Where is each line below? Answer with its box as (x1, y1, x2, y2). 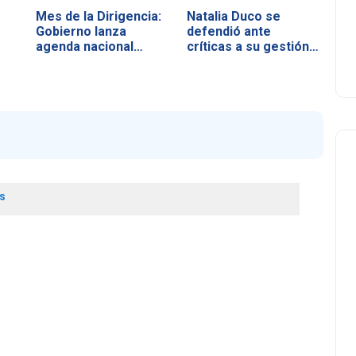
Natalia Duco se (186, 8, 281, 24)
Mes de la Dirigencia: (36, 8, 162, 24)
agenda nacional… (36, 38, 144, 54)
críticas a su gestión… (186, 38, 319, 54)
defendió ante (186, 23, 271, 39)
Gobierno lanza (36, 23, 127, 39)
